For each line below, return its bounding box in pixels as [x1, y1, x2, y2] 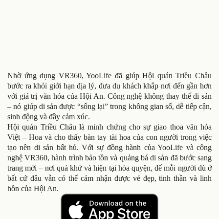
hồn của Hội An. [7, 184, 59, 193]
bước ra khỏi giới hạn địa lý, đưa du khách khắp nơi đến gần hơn [7, 82, 212, 90]
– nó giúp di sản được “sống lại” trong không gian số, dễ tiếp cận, [7, 102, 212, 111]
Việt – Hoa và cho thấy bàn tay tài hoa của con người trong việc [7, 133, 212, 142]
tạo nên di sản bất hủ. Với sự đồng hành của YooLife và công [7, 143, 212, 152]
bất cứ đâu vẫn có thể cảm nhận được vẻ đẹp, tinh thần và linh [7, 174, 212, 183]
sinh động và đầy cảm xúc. [7, 112, 90, 121]
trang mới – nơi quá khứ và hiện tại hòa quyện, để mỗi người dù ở [7, 164, 212, 173]
